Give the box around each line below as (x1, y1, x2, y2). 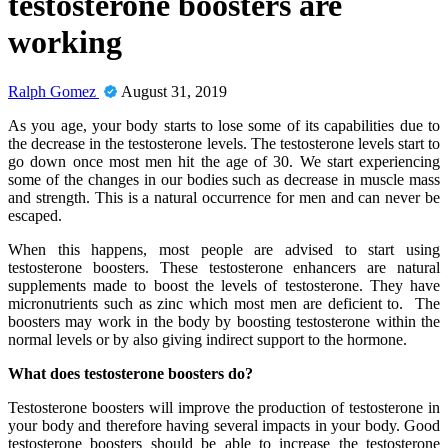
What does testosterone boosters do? (8, 364, 253, 382)
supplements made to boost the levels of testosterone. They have (8, 276, 440, 294)
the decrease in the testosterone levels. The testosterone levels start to (8, 134, 440, 152)
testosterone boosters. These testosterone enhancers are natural (8, 258, 440, 276)
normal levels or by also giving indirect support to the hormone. (8, 330, 411, 348)
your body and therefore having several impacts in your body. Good (8, 416, 440, 434)
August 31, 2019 (121, 82, 227, 100)
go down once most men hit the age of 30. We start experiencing (8, 152, 440, 170)
